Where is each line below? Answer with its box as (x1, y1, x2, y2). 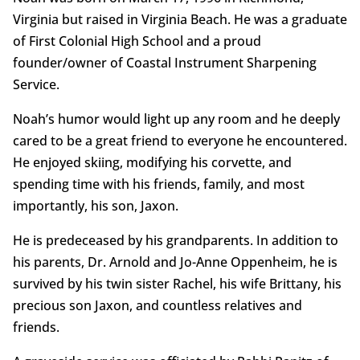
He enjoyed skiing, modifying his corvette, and (12, 153, 292, 172)
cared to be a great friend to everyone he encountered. (12, 132, 347, 150)
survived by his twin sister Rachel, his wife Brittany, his (12, 275, 342, 293)
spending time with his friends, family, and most (12, 175, 305, 194)
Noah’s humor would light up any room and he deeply (12, 110, 340, 129)
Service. (12, 76, 59, 94)
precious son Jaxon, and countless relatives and (12, 297, 302, 315)
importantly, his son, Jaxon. (12, 197, 178, 215)
